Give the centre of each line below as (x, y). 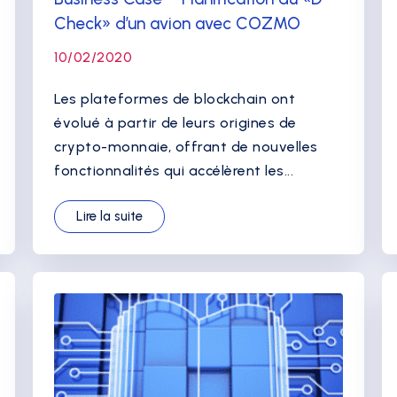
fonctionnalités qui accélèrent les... (174, 171)
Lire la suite (110, 216)
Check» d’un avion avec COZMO (178, 23)
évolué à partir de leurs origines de (175, 123)
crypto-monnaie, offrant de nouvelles (186, 147)
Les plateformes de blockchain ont (175, 99)
